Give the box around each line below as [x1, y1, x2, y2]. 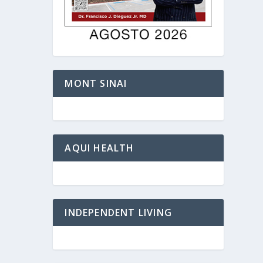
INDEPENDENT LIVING [65, 205, 172, 219]
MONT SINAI [65, 76, 127, 90]
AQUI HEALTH [65, 141, 134, 154]
